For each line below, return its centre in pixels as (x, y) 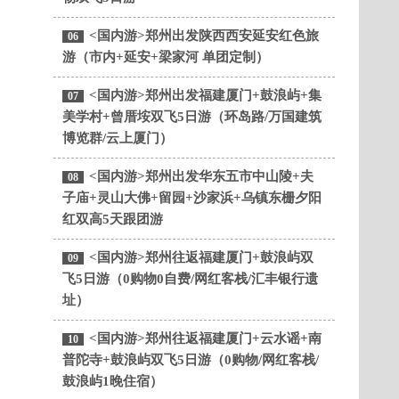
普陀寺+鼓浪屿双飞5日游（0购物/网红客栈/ (191, 360)
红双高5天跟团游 (113, 219)
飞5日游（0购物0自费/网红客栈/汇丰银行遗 (190, 279)
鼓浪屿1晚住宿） (113, 381)
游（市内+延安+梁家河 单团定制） (166, 57)
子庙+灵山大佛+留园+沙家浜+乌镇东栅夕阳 (192, 198)
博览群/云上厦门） (118, 138)
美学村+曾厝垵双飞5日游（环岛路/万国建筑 (192, 117)
